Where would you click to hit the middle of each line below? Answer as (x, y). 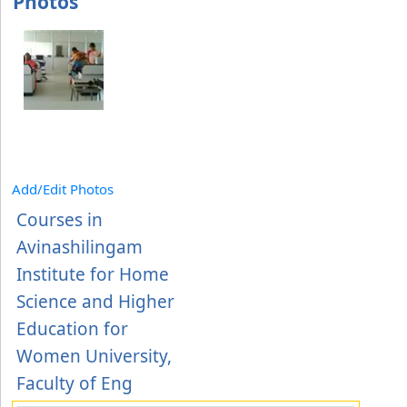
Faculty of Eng (74, 383)
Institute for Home (93, 274)
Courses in (60, 220)
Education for (72, 329)
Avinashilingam (79, 247)
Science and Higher (95, 302)
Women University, (94, 356)
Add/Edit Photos (63, 189)
